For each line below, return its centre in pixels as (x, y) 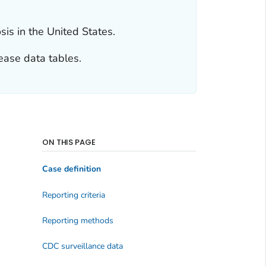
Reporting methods (77, 221)
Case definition (71, 169)
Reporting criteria (73, 195)
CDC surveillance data (82, 246)
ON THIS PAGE (69, 142)
